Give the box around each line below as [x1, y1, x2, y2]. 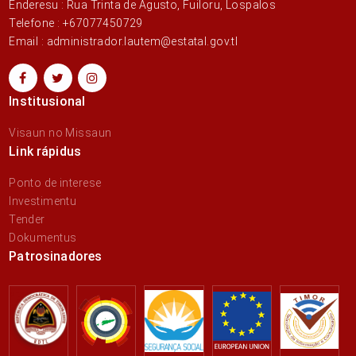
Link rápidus [9, 143, 82, 159]
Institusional [9, 93, 86, 109]
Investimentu [9, 194, 77, 207]
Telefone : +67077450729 [9, 16, 143, 29]
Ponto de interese [9, 176, 102, 189]
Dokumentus [9, 230, 77, 244]
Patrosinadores [9, 248, 103, 264]
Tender [9, 212, 45, 226]
